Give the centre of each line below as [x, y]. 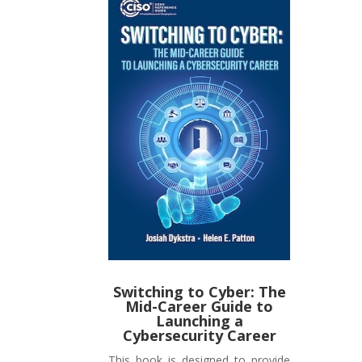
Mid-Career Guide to [200, 307]
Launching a [199, 321]
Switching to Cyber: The [199, 292]
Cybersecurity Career [199, 336]
